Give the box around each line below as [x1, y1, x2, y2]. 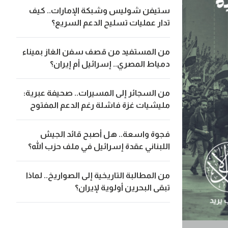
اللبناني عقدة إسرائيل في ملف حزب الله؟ [28, 142, 170, 151]
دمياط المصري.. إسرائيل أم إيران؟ [50, 60, 170, 69]
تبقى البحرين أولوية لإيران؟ [75, 183, 170, 192]
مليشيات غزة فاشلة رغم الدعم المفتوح [30, 101, 170, 110]
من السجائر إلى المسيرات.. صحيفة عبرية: [23, 89, 170, 98]
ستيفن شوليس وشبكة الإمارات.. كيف [29, 6, 170, 15]
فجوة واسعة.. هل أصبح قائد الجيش [40, 130, 170, 139]
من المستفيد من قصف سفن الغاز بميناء [22, 47, 170, 56]
